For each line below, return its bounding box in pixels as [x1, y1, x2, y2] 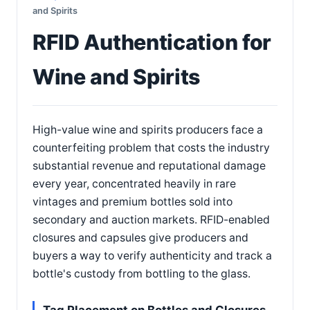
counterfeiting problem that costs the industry [33, 141, 270, 154]
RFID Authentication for [33, 30, 272, 55]
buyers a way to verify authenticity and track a [33, 249, 272, 262]
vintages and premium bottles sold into [33, 195, 232, 208]
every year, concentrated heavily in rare [33, 177, 236, 190]
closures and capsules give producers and [33, 231, 248, 244]
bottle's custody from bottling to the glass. [33, 267, 250, 280]
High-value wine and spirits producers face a [33, 123, 263, 136]
